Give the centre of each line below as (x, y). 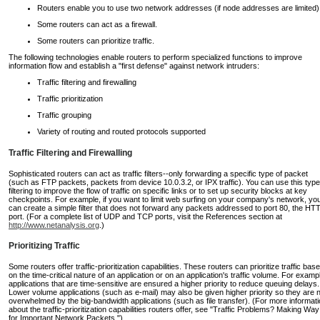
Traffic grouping (64, 115)
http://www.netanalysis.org (54, 225)
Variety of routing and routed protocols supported (121, 132)
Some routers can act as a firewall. (97, 25)
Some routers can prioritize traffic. (96, 41)
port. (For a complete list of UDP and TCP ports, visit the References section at (145, 216)
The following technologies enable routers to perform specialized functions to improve (155, 57)
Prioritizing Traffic (44, 245)
